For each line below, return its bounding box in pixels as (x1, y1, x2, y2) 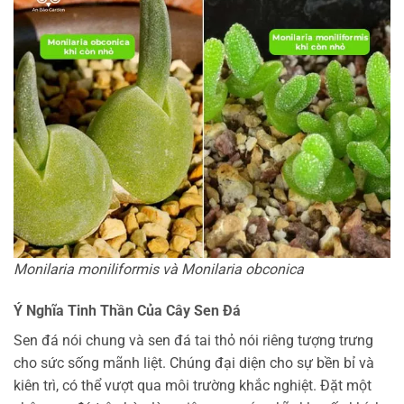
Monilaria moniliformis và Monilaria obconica (14, 260, 304, 278)
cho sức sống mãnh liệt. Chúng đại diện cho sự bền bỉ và (14, 353, 374, 372)
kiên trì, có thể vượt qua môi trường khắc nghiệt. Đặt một (14, 376, 372, 394)
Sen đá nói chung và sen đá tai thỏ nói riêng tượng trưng (14, 331, 373, 349)
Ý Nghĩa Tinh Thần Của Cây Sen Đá (14, 301, 241, 319)
